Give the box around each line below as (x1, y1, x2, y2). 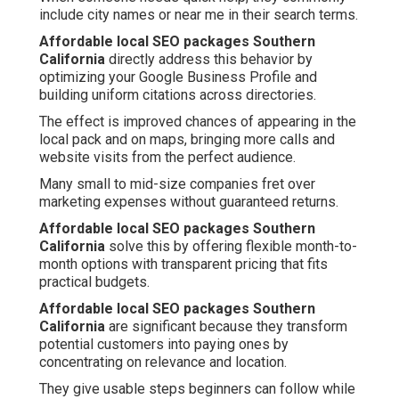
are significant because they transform (105, 318, 347, 336)
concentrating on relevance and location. (39, 354, 287, 371)
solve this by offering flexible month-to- (105, 238, 357, 256)
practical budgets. (39, 273, 150, 291)
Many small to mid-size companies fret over (39, 175, 315, 193)
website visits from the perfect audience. (39, 149, 296, 167)
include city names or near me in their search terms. (39, 6, 358, 24)
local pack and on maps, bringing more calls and (39, 131, 335, 149)
